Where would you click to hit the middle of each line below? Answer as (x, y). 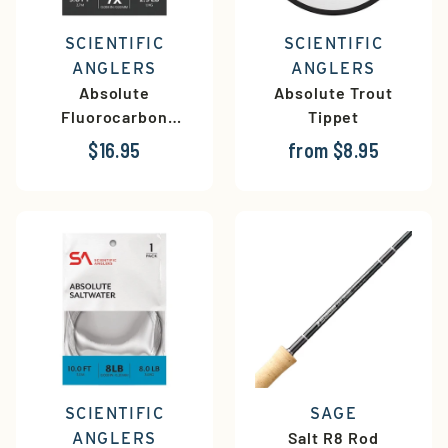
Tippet (333, 117)
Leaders (114, 141)
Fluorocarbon (114, 117)
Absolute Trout (333, 93)
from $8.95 (333, 150)
